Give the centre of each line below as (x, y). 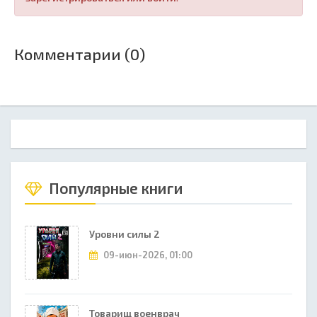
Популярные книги (114, 188)
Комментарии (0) (80, 54)
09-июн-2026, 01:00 (147, 255)
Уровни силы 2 (125, 234)
